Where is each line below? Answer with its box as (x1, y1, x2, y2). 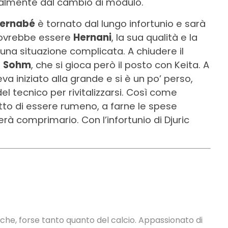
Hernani (73, 31, 111, 44)
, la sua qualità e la (111, 31, 197, 44)
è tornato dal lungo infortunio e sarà (35, 17, 206, 30)
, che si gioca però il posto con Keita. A (31, 58, 209, 71)
